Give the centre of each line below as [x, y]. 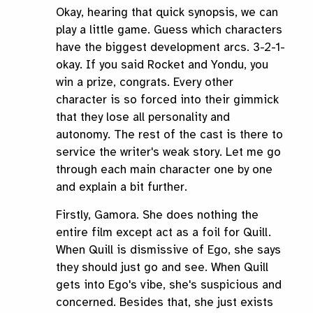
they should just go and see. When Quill [162, 268]
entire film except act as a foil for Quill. [163, 233]
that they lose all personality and [143, 117]
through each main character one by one [164, 170]
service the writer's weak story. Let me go [168, 152]
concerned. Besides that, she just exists [165, 303]
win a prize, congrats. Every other [145, 82]
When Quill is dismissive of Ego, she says [168, 250]
